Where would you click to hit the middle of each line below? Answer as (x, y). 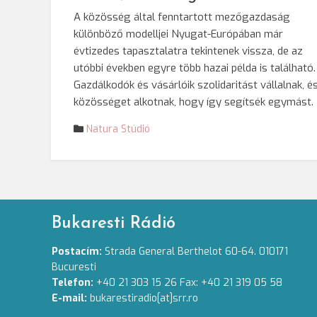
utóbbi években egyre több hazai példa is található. (195, 68)
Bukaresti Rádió (114, 224)
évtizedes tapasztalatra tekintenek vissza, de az (188, 51)
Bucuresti (74, 267)
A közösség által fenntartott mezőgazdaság (182, 17)
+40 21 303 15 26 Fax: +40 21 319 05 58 (190, 283)
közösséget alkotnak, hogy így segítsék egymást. (194, 102)
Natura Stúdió (118, 129)
